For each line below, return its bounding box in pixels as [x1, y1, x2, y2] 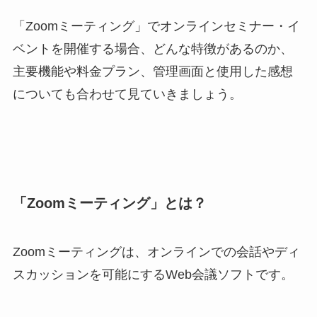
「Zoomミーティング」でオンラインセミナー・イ [12, 18, 300, 33]
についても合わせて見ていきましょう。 [12, 86, 242, 101]
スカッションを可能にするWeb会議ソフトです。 [12, 267, 294, 282]
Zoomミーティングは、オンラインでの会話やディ [12, 245, 300, 260]
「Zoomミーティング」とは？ [12, 195, 207, 211]
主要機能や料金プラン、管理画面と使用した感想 [12, 64, 293, 79]
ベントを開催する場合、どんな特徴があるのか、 [12, 41, 293, 56]
